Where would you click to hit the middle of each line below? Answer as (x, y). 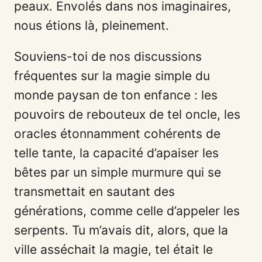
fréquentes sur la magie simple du (112, 75)
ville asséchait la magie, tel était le (113, 249)
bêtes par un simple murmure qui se (118, 172)
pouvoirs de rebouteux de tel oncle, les (127, 114)
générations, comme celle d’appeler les (127, 211)
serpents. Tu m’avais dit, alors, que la (121, 230)
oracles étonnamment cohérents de (117, 133)
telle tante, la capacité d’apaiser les (116, 153)
